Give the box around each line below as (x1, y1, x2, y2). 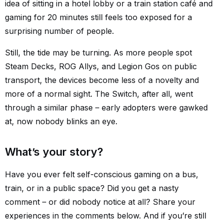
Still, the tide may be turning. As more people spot (5, 48, 192, 57)
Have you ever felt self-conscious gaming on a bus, (5, 169, 198, 179)
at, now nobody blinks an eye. (5, 116, 117, 126)
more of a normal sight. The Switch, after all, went (5, 89, 193, 99)
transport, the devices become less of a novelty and (5, 75, 199, 85)
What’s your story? (5, 145, 103, 158)
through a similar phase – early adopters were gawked (5, 103, 208, 112)
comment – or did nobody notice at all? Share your (5, 197, 195, 207)
